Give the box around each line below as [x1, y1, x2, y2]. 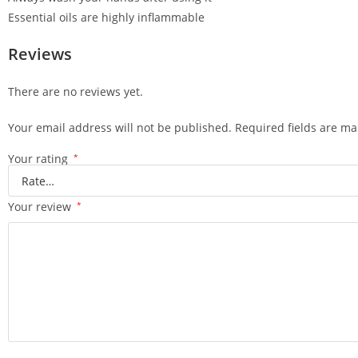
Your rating [8, 151, 71, 166]
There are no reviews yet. [8, 84, 143, 99]
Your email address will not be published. [8, 120, 232, 135]
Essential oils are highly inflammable [8, 10, 205, 25]
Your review [8, 199, 74, 214]
